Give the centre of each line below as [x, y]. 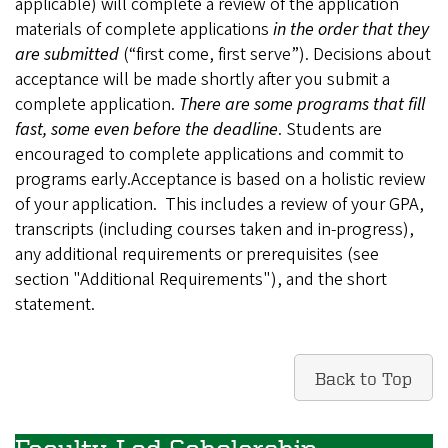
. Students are [330, 129]
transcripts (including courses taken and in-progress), [214, 229]
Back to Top [363, 377]
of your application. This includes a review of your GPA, [219, 204]
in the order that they [351, 29]
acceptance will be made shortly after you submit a [202, 79]
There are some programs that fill [302, 104]
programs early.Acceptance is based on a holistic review [220, 179]
